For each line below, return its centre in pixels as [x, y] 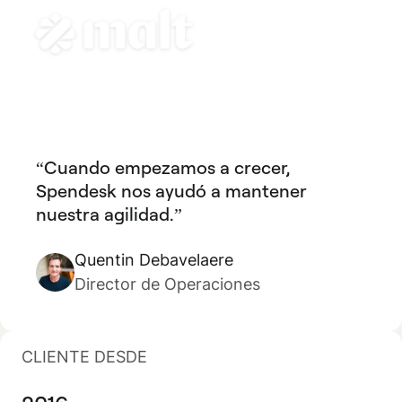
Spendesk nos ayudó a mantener [171, 191]
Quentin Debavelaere [154, 260]
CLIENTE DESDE [84, 357]
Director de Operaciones [167, 284]
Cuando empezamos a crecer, [167, 167]
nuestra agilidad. [105, 214]
